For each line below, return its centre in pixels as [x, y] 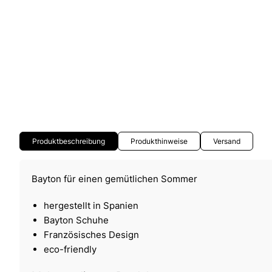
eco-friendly [70, 249]
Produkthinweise [159, 141]
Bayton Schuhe [76, 220]
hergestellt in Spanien [91, 205]
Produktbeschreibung [69, 141]
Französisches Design [91, 234]
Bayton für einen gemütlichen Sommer [114, 178]
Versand [227, 141]
